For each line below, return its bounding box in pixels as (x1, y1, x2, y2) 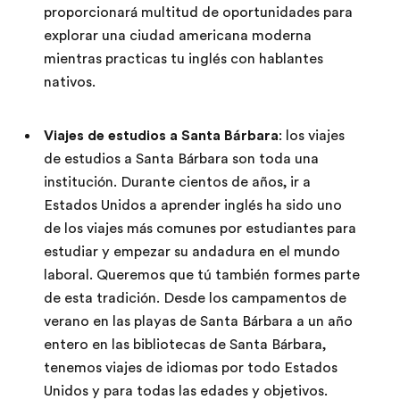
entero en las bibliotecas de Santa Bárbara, (44, 337, 326, 353)
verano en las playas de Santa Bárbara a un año (44, 313, 353, 329)
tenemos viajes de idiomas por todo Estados (44, 360, 337, 376)
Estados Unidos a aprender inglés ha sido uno (44, 197, 342, 213)
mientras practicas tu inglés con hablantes (44, 51, 323, 67)
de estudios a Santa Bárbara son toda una (44, 151, 319, 167)
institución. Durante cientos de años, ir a (44, 174, 311, 190)
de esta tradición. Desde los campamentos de (44, 290, 346, 306)
